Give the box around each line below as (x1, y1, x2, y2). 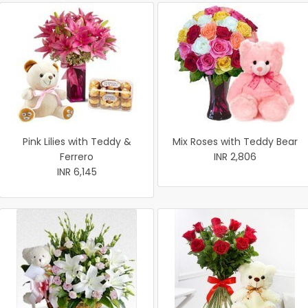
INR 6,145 (56, 165, 97, 179)
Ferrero (60, 150, 93, 164)
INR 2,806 (213, 150, 256, 164)
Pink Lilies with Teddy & (22, 135, 131, 148)
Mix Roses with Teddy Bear (172, 135, 298, 148)
